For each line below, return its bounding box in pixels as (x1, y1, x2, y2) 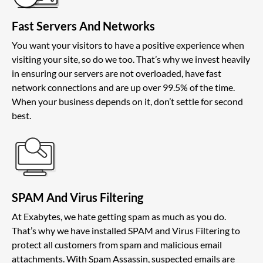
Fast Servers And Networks (12, 18, 155, 33)
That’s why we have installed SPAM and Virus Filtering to (12, 225, 240, 237)
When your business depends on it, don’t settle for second (12, 95, 243, 107)
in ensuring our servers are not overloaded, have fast (12, 67, 221, 79)
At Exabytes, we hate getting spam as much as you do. (12, 211, 226, 222)
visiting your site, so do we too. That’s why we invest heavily (12, 53, 250, 65)
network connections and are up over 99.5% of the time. (12, 81, 235, 93)
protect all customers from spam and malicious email (12, 239, 222, 251)
